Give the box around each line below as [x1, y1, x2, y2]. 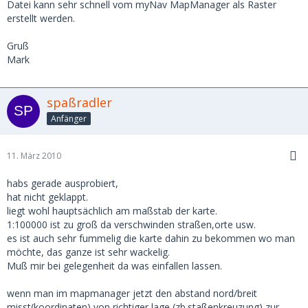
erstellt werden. [7, 12, 75, 25]
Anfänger [51, 112, 87, 124]
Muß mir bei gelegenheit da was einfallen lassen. [7, 259, 222, 272]
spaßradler [47, 94, 112, 111]
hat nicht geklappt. [7, 190, 88, 203]
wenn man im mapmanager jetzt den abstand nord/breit [7, 287, 257, 300]
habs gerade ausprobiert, [7, 177, 118, 190]
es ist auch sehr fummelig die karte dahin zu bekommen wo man [7, 232, 295, 245]
